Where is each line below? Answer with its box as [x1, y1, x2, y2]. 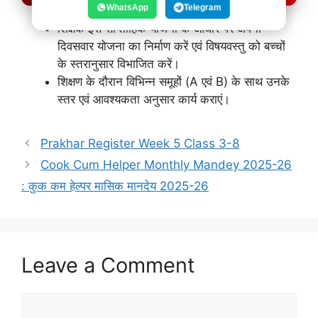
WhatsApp [106, 2, 148, 12]
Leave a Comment [21, 252, 195, 278]
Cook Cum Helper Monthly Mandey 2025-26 [40, 157, 292, 172]
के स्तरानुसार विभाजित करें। [57, 56, 180, 71]
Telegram [183, 2, 221, 12]
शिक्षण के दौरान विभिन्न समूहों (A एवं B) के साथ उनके [57, 74, 290, 89]
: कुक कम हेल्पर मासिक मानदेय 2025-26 [21, 178, 209, 193]
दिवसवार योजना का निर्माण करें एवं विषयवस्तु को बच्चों [57, 38, 285, 53]
